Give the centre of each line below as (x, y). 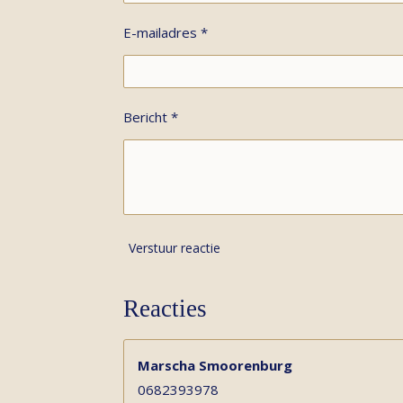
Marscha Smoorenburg (215, 365)
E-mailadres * (166, 32)
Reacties (165, 308)
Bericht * (151, 116)
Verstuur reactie (175, 248)
